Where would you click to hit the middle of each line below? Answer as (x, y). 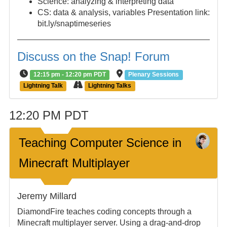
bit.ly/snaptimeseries (74, 24)
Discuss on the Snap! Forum (93, 56)
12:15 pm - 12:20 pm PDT (70, 74)
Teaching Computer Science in (100, 143)
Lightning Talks (110, 86)
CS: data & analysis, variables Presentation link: (123, 12)
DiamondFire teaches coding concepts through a (104, 212)
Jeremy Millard (47, 196)
